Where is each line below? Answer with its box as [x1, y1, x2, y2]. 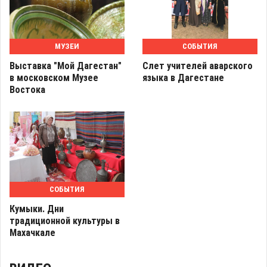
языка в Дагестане [142, 72, 224, 84]
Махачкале [10, 226, 55, 238]
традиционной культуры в [10, 215, 120, 226]
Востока [10, 84, 45, 96]
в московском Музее [10, 72, 98, 84]
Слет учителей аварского [142, 60, 253, 72]
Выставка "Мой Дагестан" [10, 60, 122, 72]
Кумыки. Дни [10, 203, 64, 215]
